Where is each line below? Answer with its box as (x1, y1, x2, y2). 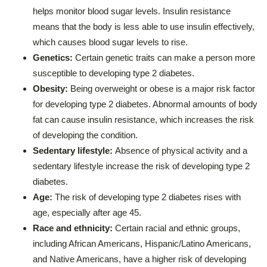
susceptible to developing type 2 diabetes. (33, 67, 194, 78)
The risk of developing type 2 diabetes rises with (55, 191, 241, 202)
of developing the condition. (33, 129, 138, 140)
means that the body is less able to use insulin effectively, (33, 21, 254, 32)
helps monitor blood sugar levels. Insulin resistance (33, 5, 231, 16)
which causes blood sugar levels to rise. (33, 36, 188, 47)
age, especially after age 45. (33, 207, 141, 218)
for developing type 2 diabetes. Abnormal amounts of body (33, 98, 257, 109)
